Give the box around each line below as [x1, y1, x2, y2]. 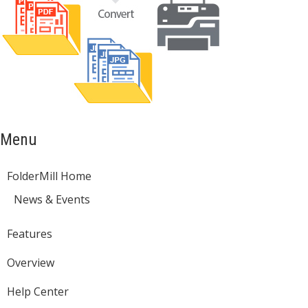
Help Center [7, 284, 69, 299]
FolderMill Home [7, 168, 91, 184]
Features [7, 226, 52, 241]
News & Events [14, 192, 90, 207]
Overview [7, 255, 54, 270]
